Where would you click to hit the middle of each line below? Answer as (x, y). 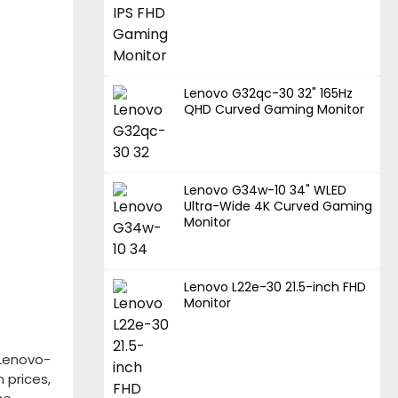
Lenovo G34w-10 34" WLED (266, 191)
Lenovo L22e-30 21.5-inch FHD (275, 287)
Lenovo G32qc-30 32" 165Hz (269, 94)
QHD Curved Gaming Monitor (275, 110)
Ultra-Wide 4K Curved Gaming (279, 207)
